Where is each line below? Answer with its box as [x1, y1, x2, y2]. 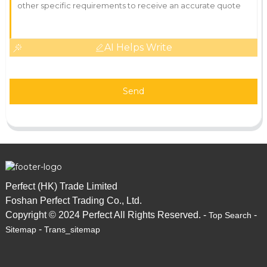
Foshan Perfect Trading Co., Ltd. [5, 195, 142, 206]
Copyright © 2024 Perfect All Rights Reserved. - [5, 209, 209, 220]
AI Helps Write [104, 41, 172, 53]
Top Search [208, 210, 252, 220]
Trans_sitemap [44, 224, 100, 234]
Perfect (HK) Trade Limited [5, 181, 117, 191]
